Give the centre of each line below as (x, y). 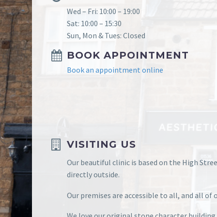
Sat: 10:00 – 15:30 (94, 23)
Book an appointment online (115, 70)
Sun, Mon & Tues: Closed (106, 35)
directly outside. (93, 175)
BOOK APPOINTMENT (128, 55)
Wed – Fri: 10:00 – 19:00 (103, 11)
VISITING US (101, 144)
